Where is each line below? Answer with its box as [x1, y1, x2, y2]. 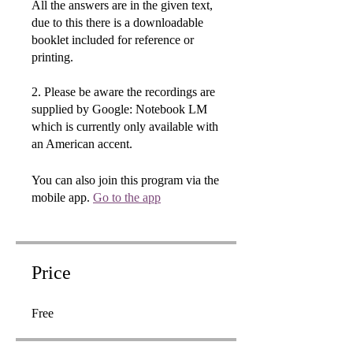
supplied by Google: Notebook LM [32, 102, 207, 116]
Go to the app [93, 190, 161, 204]
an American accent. [32, 136, 132, 150]
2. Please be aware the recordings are [32, 84, 215, 98]
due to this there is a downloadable [32, 15, 203, 29]
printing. [32, 50, 73, 64]
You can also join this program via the [32, 173, 219, 187]
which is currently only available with [32, 119, 218, 133]
